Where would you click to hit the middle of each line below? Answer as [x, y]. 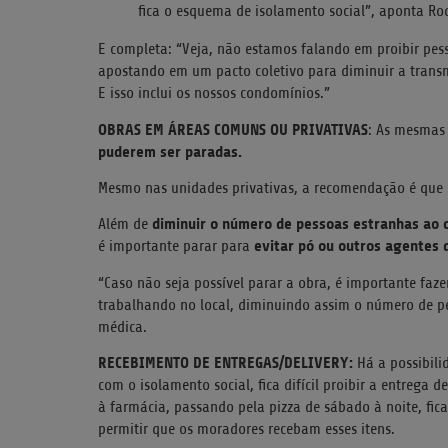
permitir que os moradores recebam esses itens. [246, 429]
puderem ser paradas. [170, 151]
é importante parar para [176, 246]
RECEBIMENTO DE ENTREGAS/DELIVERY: [227, 363]
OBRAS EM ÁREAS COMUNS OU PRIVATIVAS [233, 129]
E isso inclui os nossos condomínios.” [214, 93]
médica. [122, 326]
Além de [125, 224]
